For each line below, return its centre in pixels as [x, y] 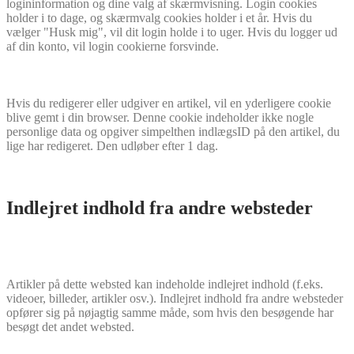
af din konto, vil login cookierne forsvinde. [113, 47]
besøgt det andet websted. [70, 327]
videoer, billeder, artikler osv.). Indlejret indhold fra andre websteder [175, 299]
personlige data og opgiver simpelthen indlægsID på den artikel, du [173, 132]
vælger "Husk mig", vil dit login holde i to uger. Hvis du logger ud [172, 32]
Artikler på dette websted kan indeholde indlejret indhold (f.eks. [165, 284]
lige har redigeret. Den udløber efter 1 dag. [112, 146]
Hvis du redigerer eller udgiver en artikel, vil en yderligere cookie [169, 104]
